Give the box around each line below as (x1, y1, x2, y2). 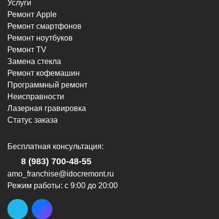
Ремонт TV (7, 45, 46, 54)
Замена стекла (7, 57, 61, 66)
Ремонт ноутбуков (7, 33, 73, 42)
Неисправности (7, 92, 64, 101)
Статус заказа (7, 115, 58, 124)
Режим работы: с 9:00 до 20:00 (7, 181, 118, 190)
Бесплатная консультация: (7, 142, 104, 151)
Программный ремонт (7, 80, 88, 89)
